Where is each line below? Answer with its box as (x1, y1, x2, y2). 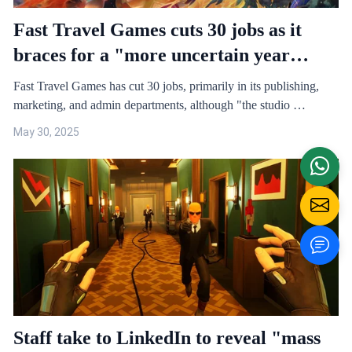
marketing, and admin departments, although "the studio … (13, 98, 306, 112)
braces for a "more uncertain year (13, 45, 290, 65)
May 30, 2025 (13, 126, 79, 138)
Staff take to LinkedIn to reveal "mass (13, 328, 321, 348)
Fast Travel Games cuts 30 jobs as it (13, 20, 302, 40)
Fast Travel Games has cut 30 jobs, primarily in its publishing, (13, 79, 319, 93)
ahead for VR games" (13, 70, 187, 90)
